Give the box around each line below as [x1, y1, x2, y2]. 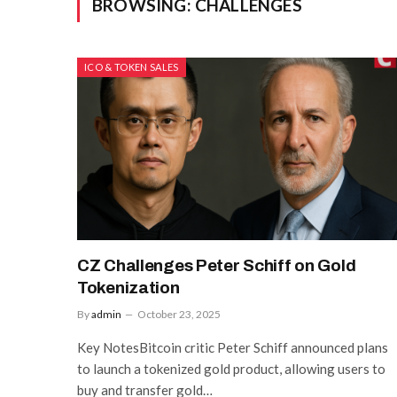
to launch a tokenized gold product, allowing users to [77, 360, 385, 377]
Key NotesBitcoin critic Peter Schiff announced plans [77, 339, 388, 355]
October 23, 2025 [137, 307, 221, 321]
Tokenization [77, 277, 180, 297]
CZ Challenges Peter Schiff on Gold [77, 255, 356, 275]
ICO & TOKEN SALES [84, 61, 179, 73]
